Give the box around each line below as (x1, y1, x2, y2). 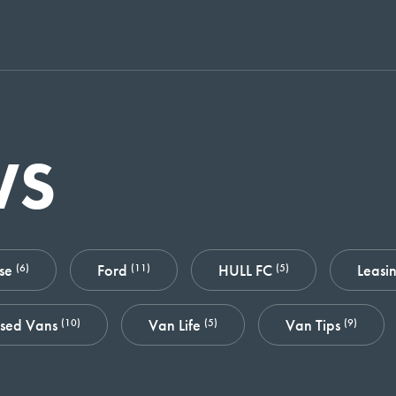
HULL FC (218, 260, 276, 280)
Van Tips (286, 315, 344, 335)
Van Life (148, 315, 204, 335)
